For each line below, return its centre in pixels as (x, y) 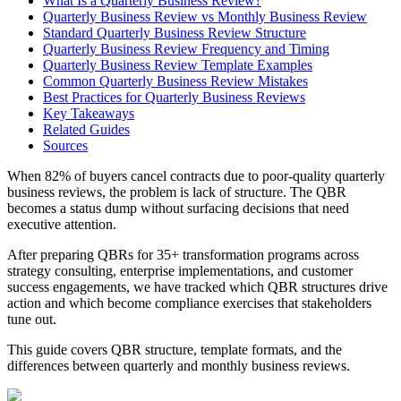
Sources (65, 145)
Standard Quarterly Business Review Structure (175, 32)
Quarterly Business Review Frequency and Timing (186, 48)
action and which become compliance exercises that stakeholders (189, 303)
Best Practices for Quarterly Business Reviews (174, 97)
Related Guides (86, 129)
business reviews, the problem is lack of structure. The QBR (177, 192)
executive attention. (62, 224)
